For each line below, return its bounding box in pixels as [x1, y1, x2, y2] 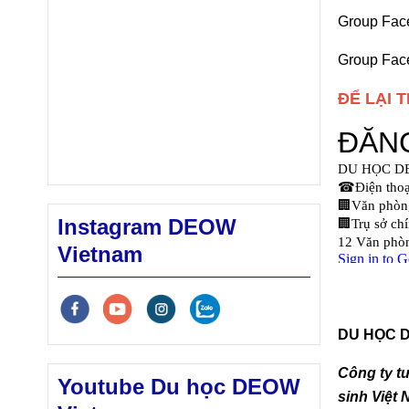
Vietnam [58, 241, 142, 267]
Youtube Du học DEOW [58, 373, 300, 399]
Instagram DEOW [58, 214, 236, 239]
